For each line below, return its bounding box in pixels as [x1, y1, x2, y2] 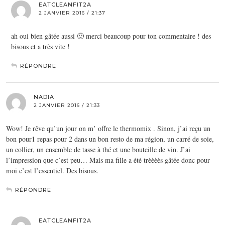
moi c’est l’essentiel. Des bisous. [6, 165, 98, 175]
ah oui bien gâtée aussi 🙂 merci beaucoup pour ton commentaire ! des [11, 31, 211, 41]
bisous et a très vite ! [11, 41, 70, 51]
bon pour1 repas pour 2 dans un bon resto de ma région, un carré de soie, [6, 134, 214, 144]
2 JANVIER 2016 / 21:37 [39, 9, 105, 16]
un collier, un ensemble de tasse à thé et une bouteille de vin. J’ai [6, 144, 190, 154]
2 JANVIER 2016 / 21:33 [34, 101, 100, 108]
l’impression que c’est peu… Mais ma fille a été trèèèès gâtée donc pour [6, 155, 210, 165]
